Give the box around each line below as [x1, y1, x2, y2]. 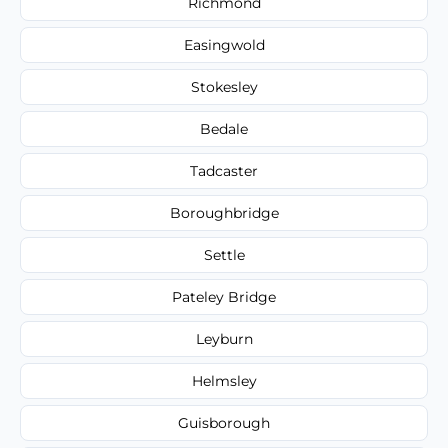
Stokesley [190, 77, 258, 96]
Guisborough [178, 413, 270, 432]
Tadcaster [190, 161, 258, 180]
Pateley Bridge [172, 287, 276, 306]
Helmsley [191, 371, 257, 390]
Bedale [200, 119, 248, 138]
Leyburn [195, 329, 253, 348]
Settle [203, 245, 245, 264]
